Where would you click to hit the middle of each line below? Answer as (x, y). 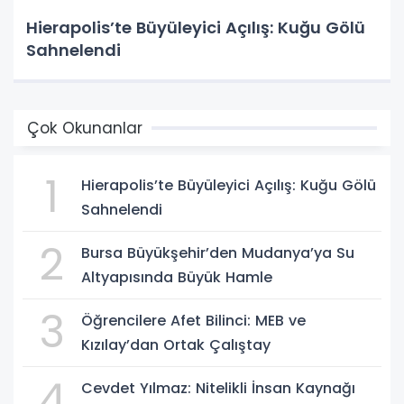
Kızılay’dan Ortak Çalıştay (176, 344)
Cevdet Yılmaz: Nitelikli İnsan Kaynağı (218, 388)
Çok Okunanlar (85, 128)
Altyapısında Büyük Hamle (177, 277)
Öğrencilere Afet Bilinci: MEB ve (193, 320)
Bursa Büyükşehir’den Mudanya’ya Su (218, 252)
